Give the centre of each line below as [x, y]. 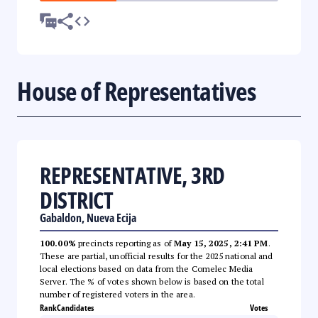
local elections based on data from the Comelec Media [147, 268]
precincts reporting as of [125, 243]
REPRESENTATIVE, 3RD [132, 175]
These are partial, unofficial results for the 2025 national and [157, 256]
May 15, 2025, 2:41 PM [221, 243]
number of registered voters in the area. [117, 294]
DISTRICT [76, 199]
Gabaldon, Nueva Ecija [88, 218]
